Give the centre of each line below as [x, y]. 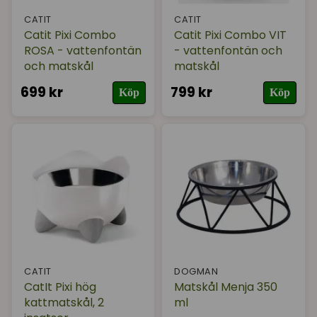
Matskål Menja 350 [226, 287]
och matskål [59, 66]
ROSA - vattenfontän [83, 50]
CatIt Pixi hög [60, 287]
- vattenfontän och [229, 50]
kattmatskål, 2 [64, 303]
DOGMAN [196, 272]
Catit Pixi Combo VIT [231, 35]
